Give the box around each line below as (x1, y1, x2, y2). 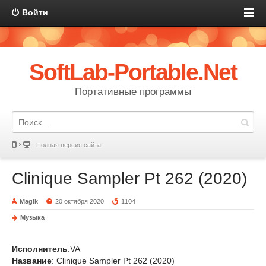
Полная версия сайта (36, 141, 101, 148)
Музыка (20, 214, 45, 221)
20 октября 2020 (55, 198, 104, 205)
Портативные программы (75, 86, 191, 97)
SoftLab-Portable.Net (28, 59, 237, 85)
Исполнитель (12, 244, 68, 254)
